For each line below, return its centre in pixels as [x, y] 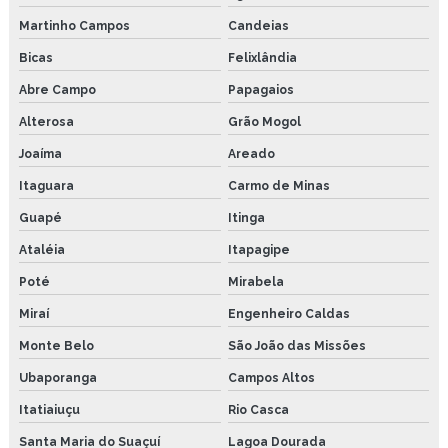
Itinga [246, 217]
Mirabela [255, 281]
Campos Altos [271, 377]
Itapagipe [258, 249]
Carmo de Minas [278, 185]
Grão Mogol [264, 121]
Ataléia [42, 249]
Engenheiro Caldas [288, 313]
